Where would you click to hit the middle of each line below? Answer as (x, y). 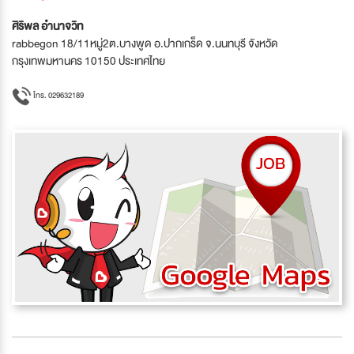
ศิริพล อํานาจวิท (47, 26)
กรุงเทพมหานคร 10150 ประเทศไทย (88, 60)
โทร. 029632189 (58, 95)
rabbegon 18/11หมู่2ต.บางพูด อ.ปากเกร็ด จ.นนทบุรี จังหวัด (145, 43)
